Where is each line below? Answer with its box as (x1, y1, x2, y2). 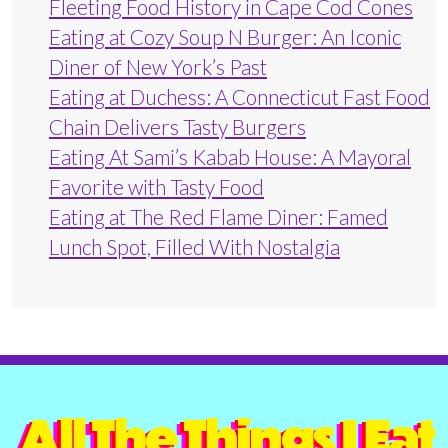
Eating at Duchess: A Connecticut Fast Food (49, 83, 430, 109)
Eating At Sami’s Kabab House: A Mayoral (49, 143, 411, 169)
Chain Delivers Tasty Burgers (49, 113, 306, 139)
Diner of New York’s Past (49, 53, 267, 79)
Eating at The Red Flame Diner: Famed (49, 203, 388, 229)
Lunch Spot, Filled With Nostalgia (49, 233, 340, 259)
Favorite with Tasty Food (49, 173, 264, 199)
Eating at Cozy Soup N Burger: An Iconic (49, 23, 401, 49)
